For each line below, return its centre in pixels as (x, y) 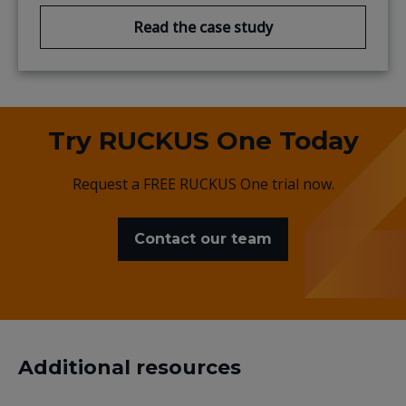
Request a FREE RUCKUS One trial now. (203, 184)
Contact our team (203, 238)
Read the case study (203, 27)
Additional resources (130, 367)
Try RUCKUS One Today (203, 140)
